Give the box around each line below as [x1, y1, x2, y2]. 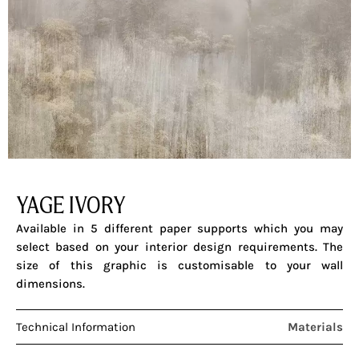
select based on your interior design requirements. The [16, 240, 343, 255]
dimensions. [16, 276, 85, 292]
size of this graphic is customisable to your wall [16, 258, 343, 273]
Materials [288, 319, 343, 334]
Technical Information [16, 319, 135, 334]
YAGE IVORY [16, 190, 126, 220]
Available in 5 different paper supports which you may [16, 221, 343, 236]
